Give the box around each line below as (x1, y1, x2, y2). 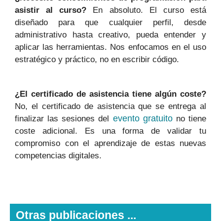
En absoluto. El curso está (86, 5, 207, 15)
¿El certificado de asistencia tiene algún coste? (15, 89, 206, 99)
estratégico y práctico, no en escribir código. (15, 54, 179, 64)
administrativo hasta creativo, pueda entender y (15, 30, 206, 39)
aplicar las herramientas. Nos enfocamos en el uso (15, 42, 206, 52)
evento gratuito (112, 113, 173, 123)
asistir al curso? (15, 5, 87, 15)
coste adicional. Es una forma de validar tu (15, 126, 206, 136)
